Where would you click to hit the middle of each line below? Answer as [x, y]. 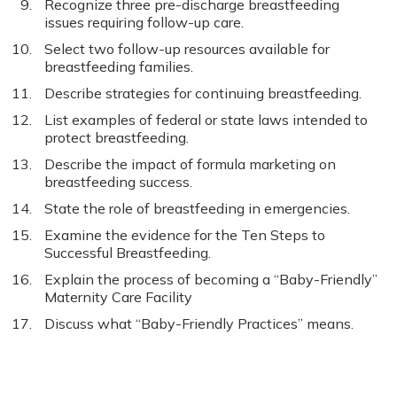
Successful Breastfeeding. [128, 253]
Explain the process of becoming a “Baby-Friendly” [211, 279]
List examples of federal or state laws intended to [206, 120]
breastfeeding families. [119, 66]
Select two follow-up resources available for [187, 49]
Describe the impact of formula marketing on [190, 164]
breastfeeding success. [118, 182]
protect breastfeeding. [117, 137]
